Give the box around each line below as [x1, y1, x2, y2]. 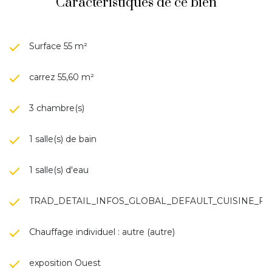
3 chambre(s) [29, 102, 84, 114]
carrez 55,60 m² [29, 71, 94, 83]
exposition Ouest [29, 257, 101, 268]
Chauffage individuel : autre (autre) [29, 226, 175, 237]
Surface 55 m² [29, 40, 87, 52]
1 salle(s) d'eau [29, 164, 89, 175]
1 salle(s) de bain [29, 133, 97, 144]
